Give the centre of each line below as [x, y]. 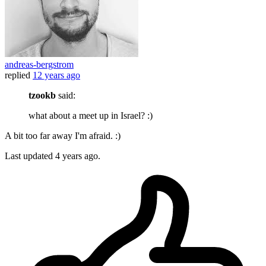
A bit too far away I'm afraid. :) [63, 136]
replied [18, 75]
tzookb [42, 96]
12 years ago [56, 75]
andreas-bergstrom [39, 65]
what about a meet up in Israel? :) [91, 116]
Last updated [30, 156]
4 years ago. [78, 156]
